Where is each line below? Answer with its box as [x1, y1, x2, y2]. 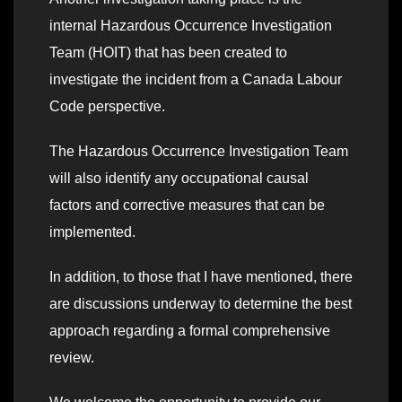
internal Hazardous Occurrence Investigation [49, 17, 332, 33]
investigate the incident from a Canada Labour [49, 71, 342, 87]
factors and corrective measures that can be [49, 197, 325, 213]
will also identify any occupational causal [49, 170, 309, 186]
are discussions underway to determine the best [49, 295, 352, 311]
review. [49, 349, 94, 365]
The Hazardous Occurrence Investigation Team [49, 143, 348, 159]
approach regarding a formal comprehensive [49, 322, 330, 338]
